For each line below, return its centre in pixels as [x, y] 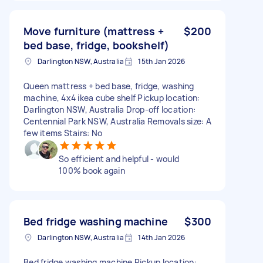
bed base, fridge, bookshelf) [97, 45]
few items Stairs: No [63, 133]
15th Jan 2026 [162, 61]
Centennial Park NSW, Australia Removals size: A [117, 121]
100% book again [92, 170]
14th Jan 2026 [162, 237]
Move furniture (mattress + [94, 31]
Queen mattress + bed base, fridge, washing [109, 86]
